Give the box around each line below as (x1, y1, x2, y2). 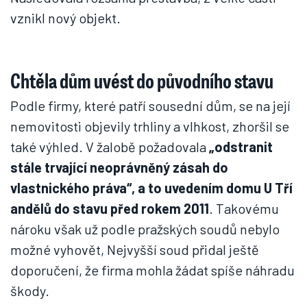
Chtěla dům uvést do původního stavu (10, 66, 273, 94)
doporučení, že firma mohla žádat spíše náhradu (10, 262, 295, 278)
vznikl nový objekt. (10, 10, 121, 26)
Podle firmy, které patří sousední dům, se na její (10, 97, 291, 114)
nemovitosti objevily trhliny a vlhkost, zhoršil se (10, 118, 289, 134)
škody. (10, 282, 49, 299)
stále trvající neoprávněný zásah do (10, 159, 228, 175)
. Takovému (209, 200, 279, 217)
